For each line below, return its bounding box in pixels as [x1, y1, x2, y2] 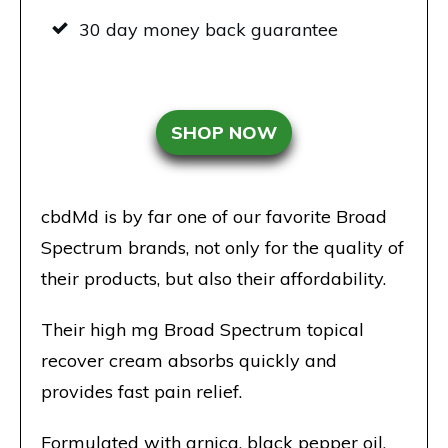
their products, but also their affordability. [41, 267, 386, 291]
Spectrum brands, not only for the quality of [41, 236, 404, 260]
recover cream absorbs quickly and [41, 349, 337, 373]
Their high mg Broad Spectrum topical [41, 318, 364, 342]
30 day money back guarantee [79, 18, 338, 42]
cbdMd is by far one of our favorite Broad [41, 205, 387, 229]
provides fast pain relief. [41, 380, 242, 404]
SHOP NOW [171, 121, 277, 145]
